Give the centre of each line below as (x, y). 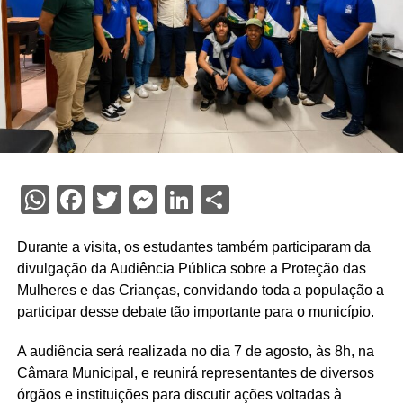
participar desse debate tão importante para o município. (195, 312)
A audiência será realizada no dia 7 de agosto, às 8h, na (195, 352)
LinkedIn (251, 200)
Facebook (144, 200)
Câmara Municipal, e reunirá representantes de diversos (195, 373)
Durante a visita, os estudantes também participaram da (193, 247)
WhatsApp (116, 200)
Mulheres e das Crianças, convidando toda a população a (200, 291)
